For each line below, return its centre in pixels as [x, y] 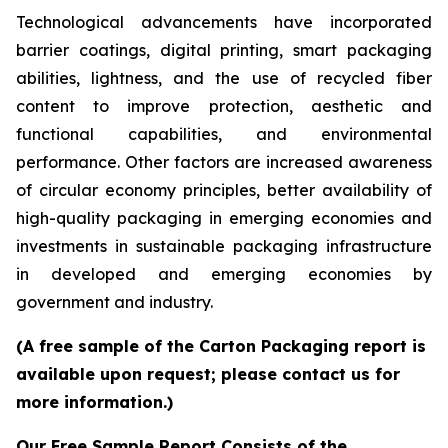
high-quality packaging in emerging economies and [224, 217]
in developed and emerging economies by [224, 273]
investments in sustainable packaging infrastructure [224, 245]
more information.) [94, 401]
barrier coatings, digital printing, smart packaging [224, 49]
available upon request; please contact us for [208, 373]
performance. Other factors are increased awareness [224, 161]
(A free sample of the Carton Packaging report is [221, 345]
